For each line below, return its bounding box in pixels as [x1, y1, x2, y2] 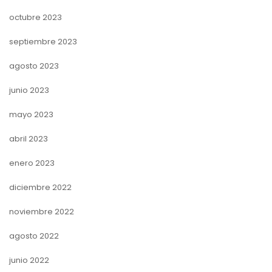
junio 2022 [9, 254, 49, 266]
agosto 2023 [9, 59, 59, 72]
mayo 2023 [9, 108, 53, 120]
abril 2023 [9, 132, 48, 144]
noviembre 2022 [9, 205, 74, 217]
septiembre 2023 [9, 35, 77, 47]
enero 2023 [9, 157, 55, 169]
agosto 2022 [9, 229, 59, 242]
